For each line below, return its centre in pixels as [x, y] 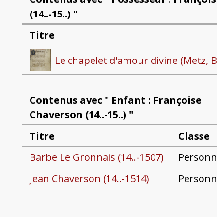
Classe [194, 136]
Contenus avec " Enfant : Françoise [115, 100]
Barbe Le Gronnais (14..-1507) [96, 157]
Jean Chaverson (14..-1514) [89, 179]
